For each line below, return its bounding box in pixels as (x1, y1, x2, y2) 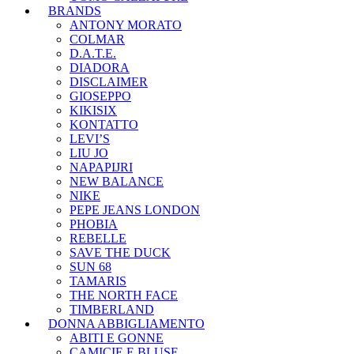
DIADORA (70, 61, 130, 75)
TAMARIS (70, 274, 126, 288)
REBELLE (70, 232, 126, 246)
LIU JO (70, 146, 108, 160)
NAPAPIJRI (70, 160, 133, 175)
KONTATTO (70, 118, 138, 132)
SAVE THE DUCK (70, 246, 171, 260)
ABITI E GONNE (70, 331, 164, 345)
